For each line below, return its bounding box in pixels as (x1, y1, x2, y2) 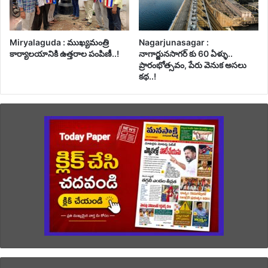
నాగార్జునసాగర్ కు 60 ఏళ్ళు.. (139, 48, 233, 59)
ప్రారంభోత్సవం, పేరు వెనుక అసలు (139, 60, 246, 71)
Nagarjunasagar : (139, 37, 209, 48)
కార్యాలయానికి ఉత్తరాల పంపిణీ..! (10, 48, 119, 59)
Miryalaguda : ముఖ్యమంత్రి (10, 37, 109, 48)
